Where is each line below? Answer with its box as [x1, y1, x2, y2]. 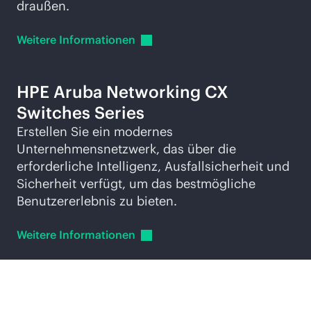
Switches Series [17, 102, 144, 123]
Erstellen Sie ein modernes [17, 124, 173, 140]
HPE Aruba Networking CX [17, 81, 228, 102]
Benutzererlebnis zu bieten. [17, 193, 177, 209]
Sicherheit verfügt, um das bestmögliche [17, 176, 255, 192]
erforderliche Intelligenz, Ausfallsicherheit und [17, 158, 289, 174]
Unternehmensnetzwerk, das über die [17, 141, 236, 157]
